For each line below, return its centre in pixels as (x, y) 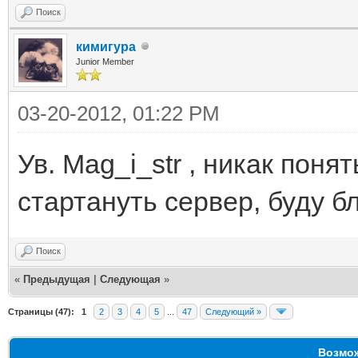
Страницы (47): (41, 311)
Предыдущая (57, 279)
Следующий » (233, 311)
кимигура (106, 46)
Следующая (132, 279)
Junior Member (105, 61)
